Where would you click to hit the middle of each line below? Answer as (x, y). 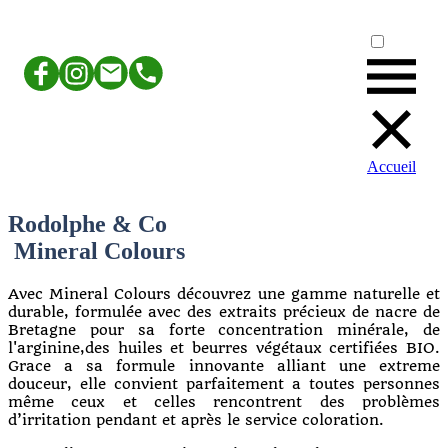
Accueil (391, 166)
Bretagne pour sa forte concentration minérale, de (224, 329)
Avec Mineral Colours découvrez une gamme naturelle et (224, 293)
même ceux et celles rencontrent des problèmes (224, 401)
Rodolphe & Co (87, 223)
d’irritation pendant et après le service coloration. (198, 419)
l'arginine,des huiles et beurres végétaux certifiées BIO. (224, 347)
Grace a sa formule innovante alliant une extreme (224, 365)
